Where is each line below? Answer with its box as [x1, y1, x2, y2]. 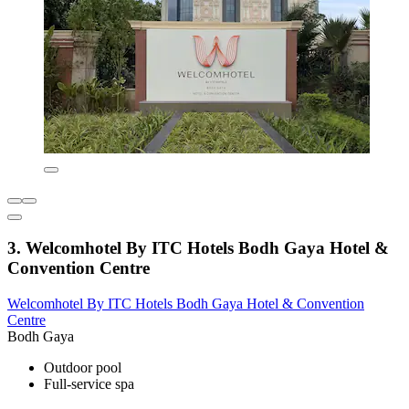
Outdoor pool [44, 359, 121, 375]
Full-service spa [44, 375, 134, 392]
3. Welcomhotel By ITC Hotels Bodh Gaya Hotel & [7, 238, 389, 258]
